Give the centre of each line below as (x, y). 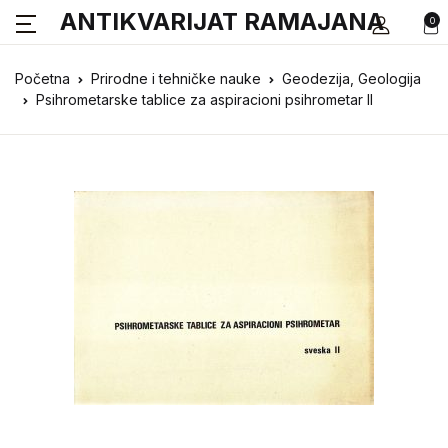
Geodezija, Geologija (351, 78)
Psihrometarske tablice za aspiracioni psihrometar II (204, 99)
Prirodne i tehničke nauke (176, 78)
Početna (42, 78)
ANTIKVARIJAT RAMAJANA (222, 21)
